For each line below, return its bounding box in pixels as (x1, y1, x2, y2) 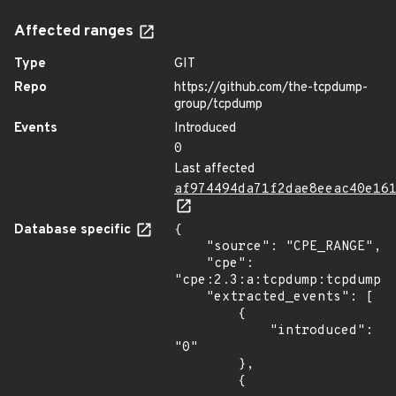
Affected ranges (14, 22, 137, 42)
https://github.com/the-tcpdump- (174, 80, 368, 96)
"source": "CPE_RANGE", (174, 239, 206, 255)
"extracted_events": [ (174, 289, 206, 306)
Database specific (14, 222, 134, 239)
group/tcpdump (174, 96, 263, 113)
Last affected (174, 161, 255, 178)
